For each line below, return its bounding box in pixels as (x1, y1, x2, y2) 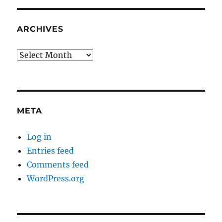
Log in (27, 132, 52, 142)
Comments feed (27, 160, 89, 170)
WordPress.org (27, 173, 85, 184)
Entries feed (27, 146, 74, 156)
